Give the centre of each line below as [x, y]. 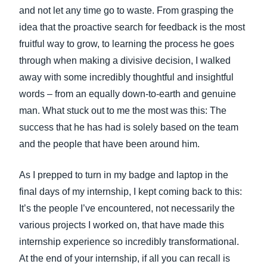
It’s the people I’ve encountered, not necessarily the [127, 208]
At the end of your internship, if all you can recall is [125, 258]
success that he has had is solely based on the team [129, 127]
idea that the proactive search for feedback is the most [132, 27]
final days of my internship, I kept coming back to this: [131, 192]
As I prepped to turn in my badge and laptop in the [124, 175]
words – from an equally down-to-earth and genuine [128, 94]
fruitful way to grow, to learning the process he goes [127, 44]
